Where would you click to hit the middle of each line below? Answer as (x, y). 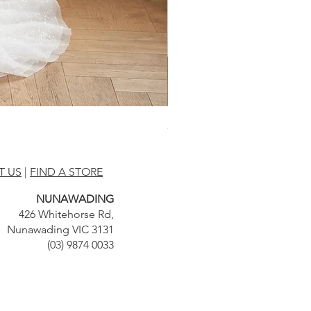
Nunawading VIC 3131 (60, 230)
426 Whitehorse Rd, (66, 215)
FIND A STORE (66, 172)
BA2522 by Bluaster (223, 125)
